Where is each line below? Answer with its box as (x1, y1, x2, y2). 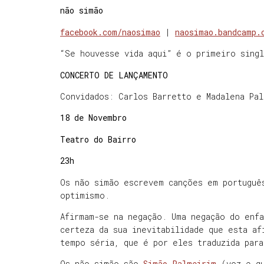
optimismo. (60, 189, 110, 201)
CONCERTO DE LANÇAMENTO (60, 69, 168, 81)
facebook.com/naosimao (60, 26, 160, 38)
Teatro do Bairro (60, 133, 136, 145)
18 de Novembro (60, 112, 127, 124)
